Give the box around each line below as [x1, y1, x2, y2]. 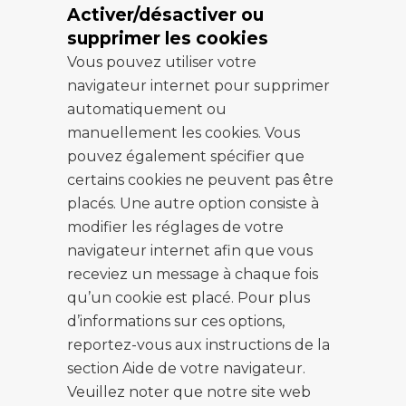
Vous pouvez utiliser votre [67, 53, 256, 71]
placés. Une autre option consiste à [67, 195, 319, 212]
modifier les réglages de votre [67, 218, 284, 236]
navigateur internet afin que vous [67, 242, 313, 259]
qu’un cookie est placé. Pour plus [67, 289, 310, 306]
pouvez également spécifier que [67, 148, 304, 165]
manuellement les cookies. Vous [67, 124, 300, 141]
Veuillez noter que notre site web [67, 383, 311, 401]
